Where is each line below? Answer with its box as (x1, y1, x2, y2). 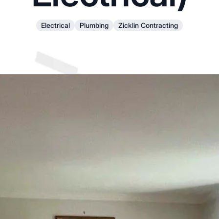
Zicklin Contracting (118, 21, 178, 29)
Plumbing (80, 21, 109, 29)
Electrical (41, 21, 70, 29)
